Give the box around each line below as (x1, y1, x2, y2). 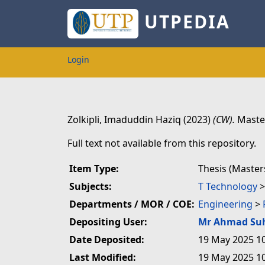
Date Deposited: (69, 233, 144, 246)
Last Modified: (69, 251, 136, 264)
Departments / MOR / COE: (69, 198, 195, 211)
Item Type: (69, 162, 119, 175)
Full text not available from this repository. (67, 137, 256, 150)
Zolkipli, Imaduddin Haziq (67, 113, 181, 126)
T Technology (198, 180, 257, 193)
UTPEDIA (138, 9, 230, 34)
